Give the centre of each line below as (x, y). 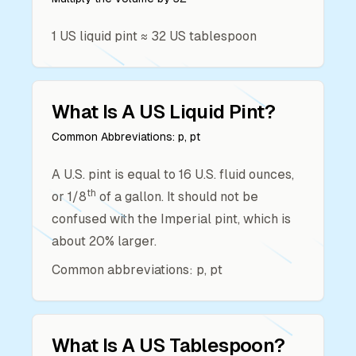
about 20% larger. (104, 241)
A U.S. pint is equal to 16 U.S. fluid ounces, (173, 174)
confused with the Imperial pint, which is (171, 219)
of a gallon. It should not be (177, 197)
